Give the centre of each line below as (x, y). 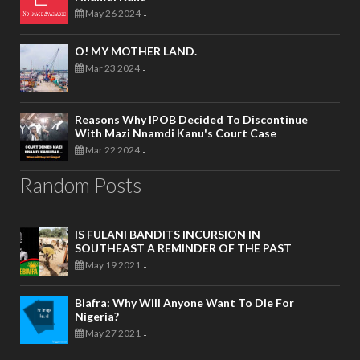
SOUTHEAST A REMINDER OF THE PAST (183, 248)
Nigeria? (97, 317)
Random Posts (81, 185)
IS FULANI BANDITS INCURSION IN (168, 235)
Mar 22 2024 (112, 150)
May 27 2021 (112, 333)
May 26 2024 (112, 14)
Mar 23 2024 (112, 68)
